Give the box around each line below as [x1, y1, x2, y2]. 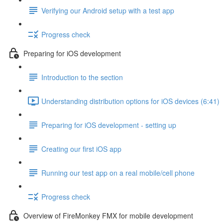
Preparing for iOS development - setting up [41, 119, 176, 130]
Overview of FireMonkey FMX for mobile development [23, 210, 193, 221]
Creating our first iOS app [41, 143, 121, 154]
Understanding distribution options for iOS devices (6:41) [41, 96, 220, 106]
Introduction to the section [41, 72, 123, 82]
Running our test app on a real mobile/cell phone [41, 167, 195, 178]
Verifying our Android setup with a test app [41, 5, 174, 15]
